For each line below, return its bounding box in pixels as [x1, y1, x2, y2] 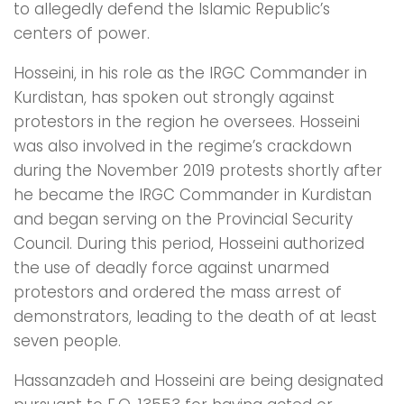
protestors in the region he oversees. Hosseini [14, 110, 360, 133]
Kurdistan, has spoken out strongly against [14, 86, 335, 108]
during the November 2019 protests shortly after [14, 159, 382, 181]
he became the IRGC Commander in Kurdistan [14, 183, 372, 206]
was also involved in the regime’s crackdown [14, 134, 352, 157]
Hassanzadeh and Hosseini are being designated [14, 369, 383, 391]
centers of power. [14, 22, 150, 44]
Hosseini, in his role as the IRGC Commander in [14, 61, 367, 84]
